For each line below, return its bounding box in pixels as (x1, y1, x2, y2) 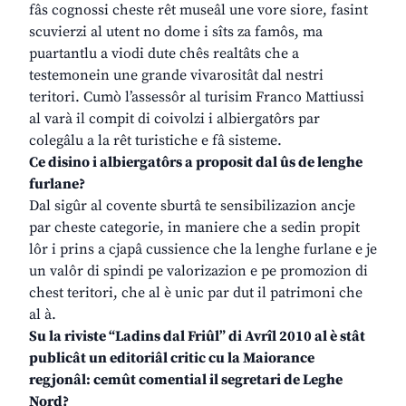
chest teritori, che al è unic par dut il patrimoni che (29, 284, 362, 303)
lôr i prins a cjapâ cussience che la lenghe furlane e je (29, 240, 377, 259)
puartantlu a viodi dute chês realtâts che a (29, 44, 299, 63)
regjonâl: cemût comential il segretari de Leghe (29, 371, 343, 390)
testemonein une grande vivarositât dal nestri (29, 66, 324, 85)
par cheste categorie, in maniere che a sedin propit (29, 218, 360, 237)
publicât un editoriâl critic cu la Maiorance (29, 349, 314, 368)
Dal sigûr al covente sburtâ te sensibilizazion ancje (29, 197, 355, 216)
